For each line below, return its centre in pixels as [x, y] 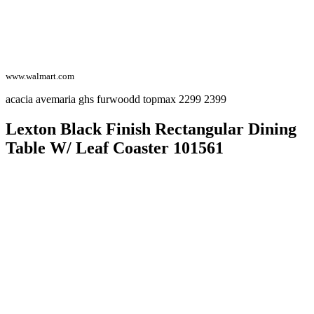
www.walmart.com [40, 76]
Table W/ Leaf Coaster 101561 [115, 148]
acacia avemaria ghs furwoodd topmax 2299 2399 [116, 100]
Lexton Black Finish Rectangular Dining [151, 129]
